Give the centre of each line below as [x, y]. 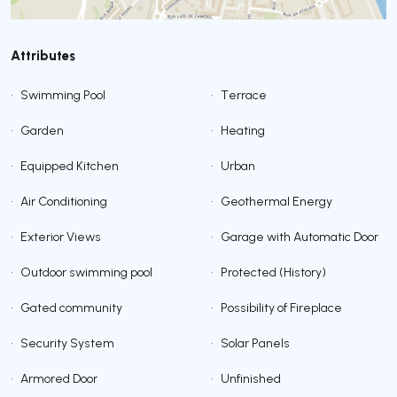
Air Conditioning [64, 202]
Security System [67, 343]
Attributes [43, 54]
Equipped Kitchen [70, 166]
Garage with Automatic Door [300, 237]
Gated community [71, 308]
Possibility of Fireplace [281, 308]
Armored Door [59, 379]
